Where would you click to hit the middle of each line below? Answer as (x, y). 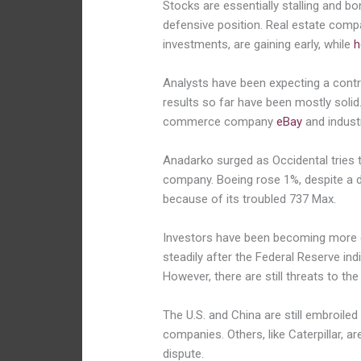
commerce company (220, 122)
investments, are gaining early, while (259, 45)
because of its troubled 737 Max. (250, 199)
